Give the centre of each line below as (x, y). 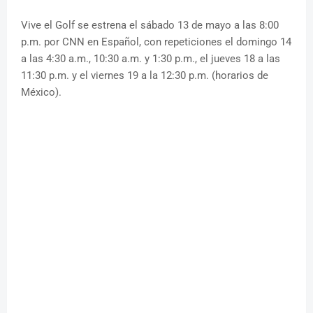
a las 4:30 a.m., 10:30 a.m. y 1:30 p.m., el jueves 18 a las (151, 59)
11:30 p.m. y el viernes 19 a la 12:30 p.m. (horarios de (145, 76)
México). (41, 93)
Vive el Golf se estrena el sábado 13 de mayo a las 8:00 (150, 26)
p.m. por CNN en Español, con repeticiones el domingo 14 (156, 42)
